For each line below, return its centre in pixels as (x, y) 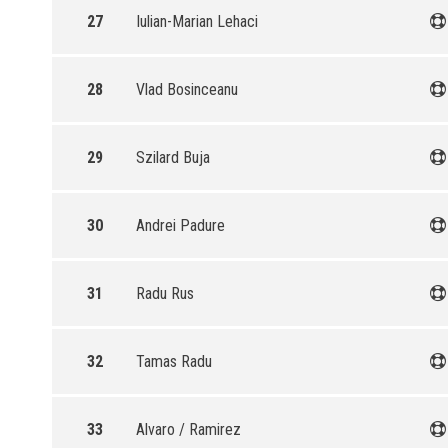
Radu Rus (165, 293)
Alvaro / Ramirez (188, 429)
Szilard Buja (173, 157)
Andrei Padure (180, 225)
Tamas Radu (174, 361)
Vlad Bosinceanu (187, 89)
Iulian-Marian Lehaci (197, 21)
